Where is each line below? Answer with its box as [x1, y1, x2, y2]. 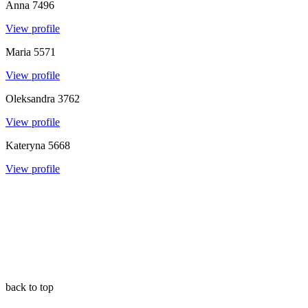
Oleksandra [5, 92, 55, 104]
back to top [5, 280, 54, 293]
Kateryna [5, 139, 45, 151]
